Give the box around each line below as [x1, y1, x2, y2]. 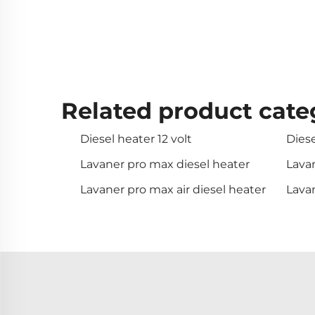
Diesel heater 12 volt [80, 131, 192, 146]
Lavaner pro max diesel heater [80, 157, 250, 171]
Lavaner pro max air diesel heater [80, 182, 266, 196]
